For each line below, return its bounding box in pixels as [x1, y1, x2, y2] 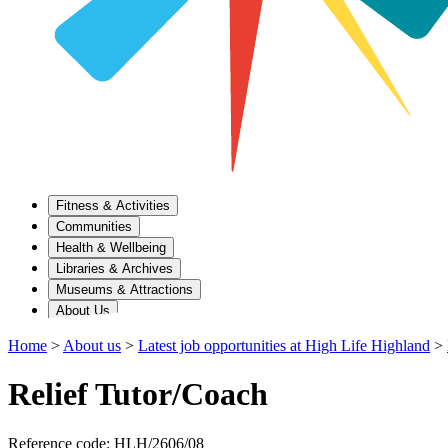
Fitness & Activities [56, 198, 170, 213]
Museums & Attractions [56, 282, 193, 297]
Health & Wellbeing [56, 240, 166, 255]
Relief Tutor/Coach [8, 376, 268, 413]
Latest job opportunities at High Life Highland [138, 337, 430, 354]
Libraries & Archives [56, 261, 173, 276]
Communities [56, 219, 132, 234]
